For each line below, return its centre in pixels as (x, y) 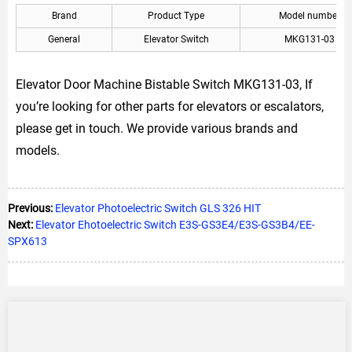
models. (38, 150)
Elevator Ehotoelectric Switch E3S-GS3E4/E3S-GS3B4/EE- (175, 224)
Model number (309, 15)
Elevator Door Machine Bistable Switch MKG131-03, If (164, 84)
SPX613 (27, 241)
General (64, 39)
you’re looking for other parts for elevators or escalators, (170, 106)
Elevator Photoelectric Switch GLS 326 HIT (158, 208)
